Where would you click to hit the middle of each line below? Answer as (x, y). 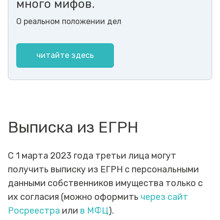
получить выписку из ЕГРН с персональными (103, 169)
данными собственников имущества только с (105, 183)
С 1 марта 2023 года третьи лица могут (92, 155)
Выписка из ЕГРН (73, 127)
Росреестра (34, 210)
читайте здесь (65, 55)
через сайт (164, 197)
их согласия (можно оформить (74, 197)
